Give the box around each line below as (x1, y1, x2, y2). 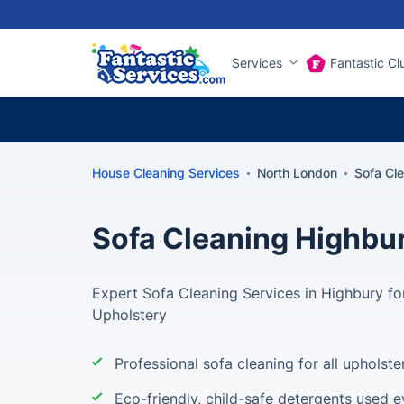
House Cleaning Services (92, 165, 240, 180)
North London (257, 165, 337, 180)
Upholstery (92, 306, 167, 324)
